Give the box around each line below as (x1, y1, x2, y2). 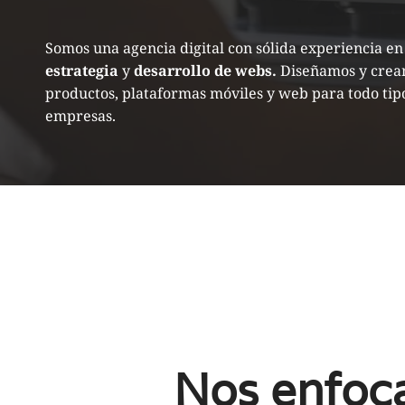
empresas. (45, 106, 116, 126)
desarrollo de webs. (134, 61, 277, 80)
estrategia (45, 61, 118, 80)
